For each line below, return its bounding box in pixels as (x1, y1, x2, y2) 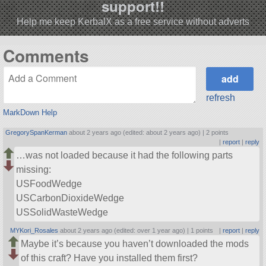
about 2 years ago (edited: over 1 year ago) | (58, 226, 191, 234)
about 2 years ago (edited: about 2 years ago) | (67, 128, 207, 136)
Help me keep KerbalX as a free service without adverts (17, 17, 249, 27)
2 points (206, 128, 229, 136)
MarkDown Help (2, 107, 57, 117)
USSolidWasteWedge (16, 207, 109, 218)
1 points (191, 226, 214, 234)
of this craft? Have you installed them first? (21, 252, 198, 263)
